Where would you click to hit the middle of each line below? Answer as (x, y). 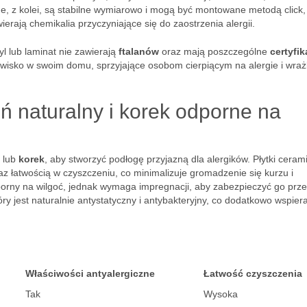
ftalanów (139, 51)
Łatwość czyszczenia (253, 273)
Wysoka (221, 294)
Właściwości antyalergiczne (90, 273)
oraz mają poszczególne (214, 51)
